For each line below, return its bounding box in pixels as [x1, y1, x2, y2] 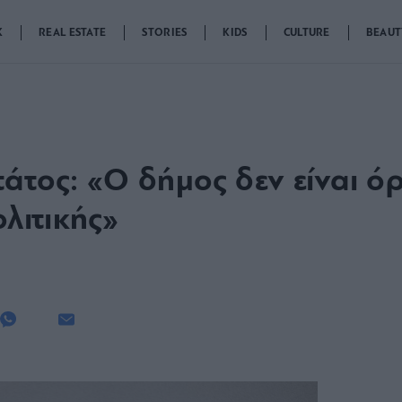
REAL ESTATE [39, 28, 107, 39]
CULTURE [283, 28, 330, 39]
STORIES [142, 28, 188, 39]
